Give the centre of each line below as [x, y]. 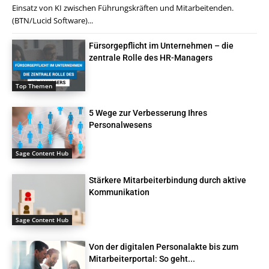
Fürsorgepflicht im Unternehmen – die [162, 46]
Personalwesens [121, 125]
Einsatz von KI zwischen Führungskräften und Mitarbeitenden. [123, 8]
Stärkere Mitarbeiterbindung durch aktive [168, 180]
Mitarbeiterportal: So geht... [142, 259]
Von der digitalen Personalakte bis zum [164, 247]
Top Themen [34, 86]
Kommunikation [119, 192]
